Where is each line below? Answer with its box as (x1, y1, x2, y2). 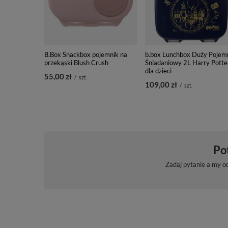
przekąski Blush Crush (44, 58, 108, 67)
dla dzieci (145, 66, 172, 75)
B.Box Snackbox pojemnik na (44, 50, 127, 59)
